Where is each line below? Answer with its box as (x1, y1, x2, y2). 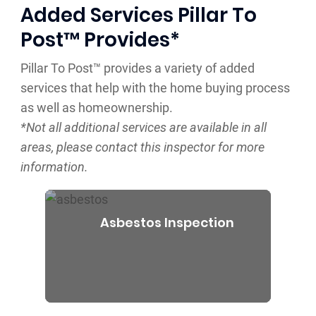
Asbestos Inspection (99, 214, 234, 232)
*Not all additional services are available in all (20, 120, 267, 135)
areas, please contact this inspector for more (20, 140, 265, 155)
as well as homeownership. (20, 100, 173, 116)
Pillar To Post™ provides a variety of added (20, 61, 255, 76)
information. (20, 159, 88, 175)
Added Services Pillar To (20, 1, 257, 30)
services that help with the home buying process (20, 80, 290, 96)
